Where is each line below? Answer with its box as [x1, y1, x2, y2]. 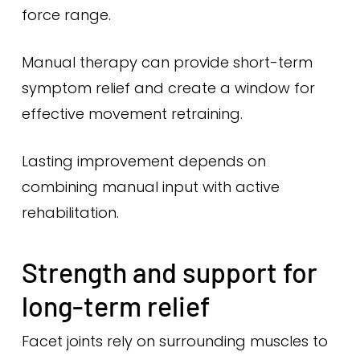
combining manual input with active [21, 177, 280, 197]
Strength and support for [21, 256, 317, 288]
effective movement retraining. [21, 104, 243, 124]
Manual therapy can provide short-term [21, 52, 313, 72]
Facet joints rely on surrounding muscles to [21, 331, 328, 351]
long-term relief [21, 289, 210, 322]
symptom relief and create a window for [21, 78, 315, 98]
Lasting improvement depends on [21, 151, 266, 171]
